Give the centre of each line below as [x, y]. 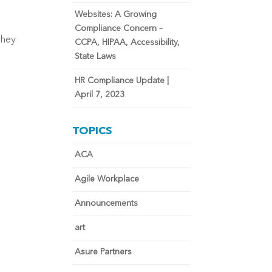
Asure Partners [104, 252]
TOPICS [93, 131]
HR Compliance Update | [122, 81]
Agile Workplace [107, 179]
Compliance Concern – [119, 29]
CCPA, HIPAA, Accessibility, [127, 42]
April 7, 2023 [100, 95]
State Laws [96, 56]
